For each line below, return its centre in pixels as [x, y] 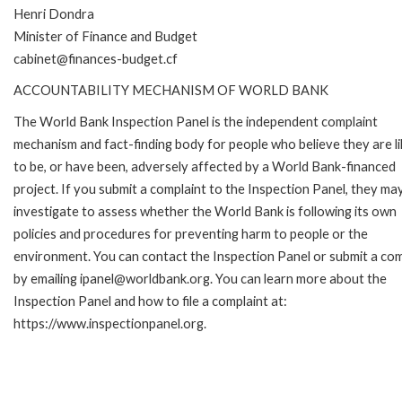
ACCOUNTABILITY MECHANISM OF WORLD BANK [171, 90]
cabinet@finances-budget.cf [96, 58]
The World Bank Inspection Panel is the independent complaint [196, 121]
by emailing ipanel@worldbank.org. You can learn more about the [200, 278]
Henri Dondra [54, 13]
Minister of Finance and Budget [105, 36]
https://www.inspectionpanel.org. [110, 323]
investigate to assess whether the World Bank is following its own [205, 211]
